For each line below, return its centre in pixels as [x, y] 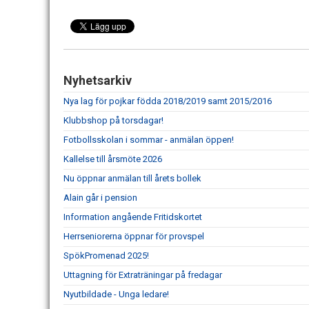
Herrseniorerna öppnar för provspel [134, 237]
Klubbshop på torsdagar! [113, 121]
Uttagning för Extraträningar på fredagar [143, 275]
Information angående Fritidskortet [133, 217]
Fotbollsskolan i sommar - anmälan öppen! [149, 140]
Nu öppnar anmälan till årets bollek [132, 179]
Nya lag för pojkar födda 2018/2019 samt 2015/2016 [168, 101]
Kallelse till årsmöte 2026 [113, 159]
